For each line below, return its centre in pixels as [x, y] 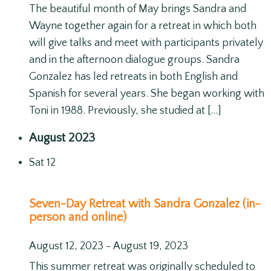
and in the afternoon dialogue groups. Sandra [134, 60]
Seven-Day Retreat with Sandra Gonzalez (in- [145, 204]
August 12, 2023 [66, 246]
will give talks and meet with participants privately [146, 43]
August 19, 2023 [151, 246]
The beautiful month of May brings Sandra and [138, 9]
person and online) [78, 217]
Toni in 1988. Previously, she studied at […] [125, 111]
